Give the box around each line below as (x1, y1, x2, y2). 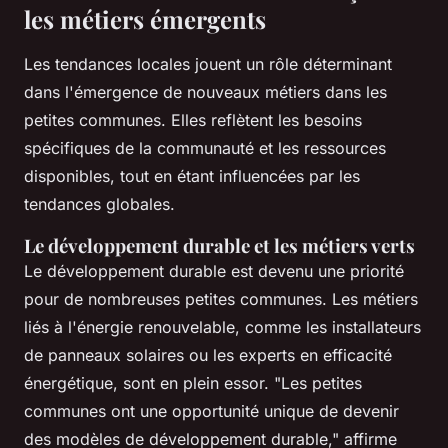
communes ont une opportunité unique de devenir (24, 400, 399, 421)
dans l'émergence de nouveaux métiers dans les (24, 81, 387, 102)
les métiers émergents (24, 2, 266, 35)
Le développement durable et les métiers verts (24, 232, 415, 258)
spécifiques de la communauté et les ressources (24, 137, 386, 158)
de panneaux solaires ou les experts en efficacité (24, 344, 392, 365)
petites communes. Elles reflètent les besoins (24, 109, 362, 130)
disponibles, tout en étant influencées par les (24, 165, 360, 186)
